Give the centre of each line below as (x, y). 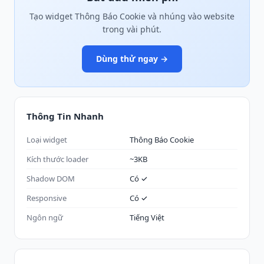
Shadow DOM (51, 179)
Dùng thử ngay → (132, 59)
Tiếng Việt (147, 217)
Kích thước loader (57, 159)
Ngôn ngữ (45, 217)
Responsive (47, 198)
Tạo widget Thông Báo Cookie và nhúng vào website (132, 16)
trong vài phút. (132, 29)
